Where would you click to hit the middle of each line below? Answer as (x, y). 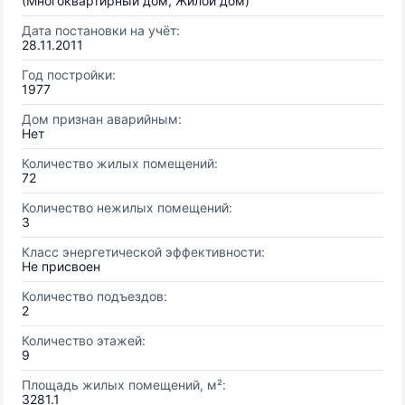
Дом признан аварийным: (102, 119)
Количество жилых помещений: (120, 163)
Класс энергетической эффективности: (143, 252)
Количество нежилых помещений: (127, 207)
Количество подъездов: (94, 296)
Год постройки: (69, 75)
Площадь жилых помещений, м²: (124, 385)
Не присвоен (61, 266)
